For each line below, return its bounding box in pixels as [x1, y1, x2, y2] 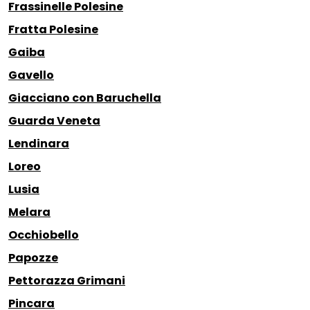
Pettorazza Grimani [8, 273, 125, 289]
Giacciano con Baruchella [8, 90, 161, 107]
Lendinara [8, 136, 69, 152]
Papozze [8, 250, 58, 266]
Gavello [8, 67, 54, 84]
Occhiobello [8, 227, 79, 244]
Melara [8, 204, 51, 221]
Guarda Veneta [8, 113, 100, 129]
